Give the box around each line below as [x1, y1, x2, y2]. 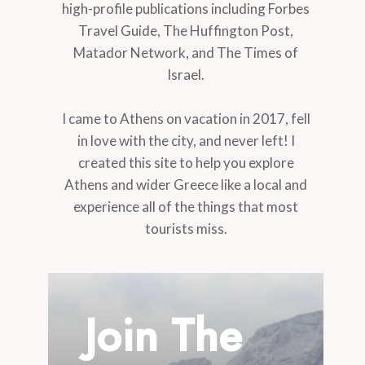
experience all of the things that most [73, 197, 299, 215]
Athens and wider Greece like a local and [64, 175, 308, 193]
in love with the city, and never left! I [77, 131, 295, 149]
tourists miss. [144, 219, 227, 237]
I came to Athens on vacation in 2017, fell [61, 109, 310, 127]
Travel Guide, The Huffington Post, [78, 21, 294, 39]
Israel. [167, 65, 205, 83]
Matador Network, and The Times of [73, 43, 299, 61]
